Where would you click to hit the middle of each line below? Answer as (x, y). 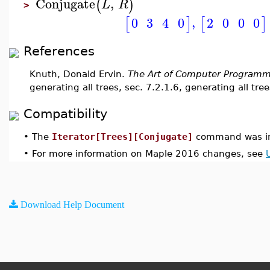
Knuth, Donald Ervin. (79, 74)
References (59, 51)
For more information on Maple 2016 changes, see (149, 153)
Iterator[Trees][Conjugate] (122, 137)
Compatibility (65, 114)
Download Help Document (72, 204)
